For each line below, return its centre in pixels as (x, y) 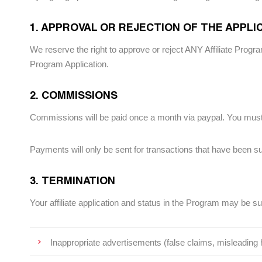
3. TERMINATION (73, 180)
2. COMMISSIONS (74, 95)
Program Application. (69, 64)
